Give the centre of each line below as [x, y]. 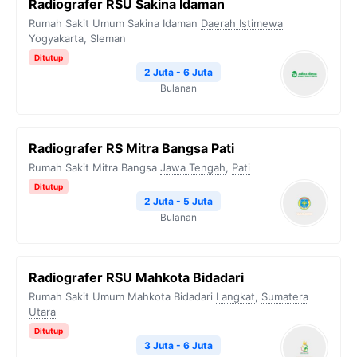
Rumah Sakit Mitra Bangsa [93, 167]
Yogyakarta [56, 38]
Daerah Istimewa [242, 23]
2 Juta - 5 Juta [178, 201]
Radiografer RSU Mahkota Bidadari [136, 277]
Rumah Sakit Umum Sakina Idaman [113, 23]
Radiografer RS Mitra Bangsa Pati [131, 148]
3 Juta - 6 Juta [178, 345]
